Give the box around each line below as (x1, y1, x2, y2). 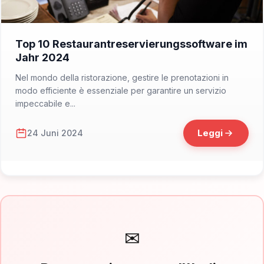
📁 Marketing (11, 31, 58, 40)
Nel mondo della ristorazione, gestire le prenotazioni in (15, 72, 229, 82)
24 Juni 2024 (27, 128, 83, 138)
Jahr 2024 (15, 51, 70, 64)
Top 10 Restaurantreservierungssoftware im (15, 37, 247, 50)
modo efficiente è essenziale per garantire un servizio (15, 85, 226, 95)
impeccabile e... (15, 98, 75, 108)
